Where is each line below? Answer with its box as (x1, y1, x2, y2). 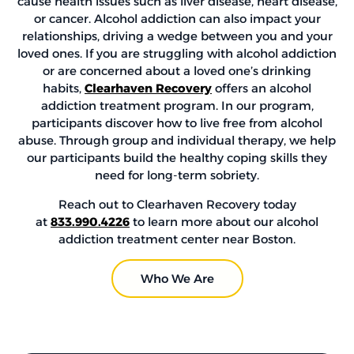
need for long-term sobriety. (95, 168, 259, 183)
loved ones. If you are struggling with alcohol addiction (17, 46, 337, 62)
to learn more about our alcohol (130, 213, 318, 229)
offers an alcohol (212, 81, 311, 96)
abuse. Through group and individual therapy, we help (18, 133, 336, 149)
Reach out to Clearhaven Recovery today (58, 196, 296, 212)
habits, (43, 81, 85, 96)
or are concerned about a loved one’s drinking (43, 63, 311, 79)
